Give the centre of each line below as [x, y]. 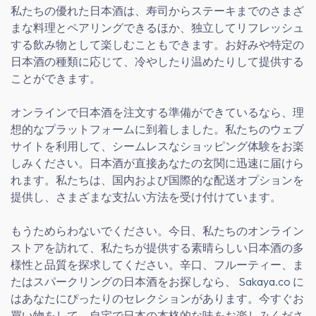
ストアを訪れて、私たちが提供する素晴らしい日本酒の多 [157, 248]
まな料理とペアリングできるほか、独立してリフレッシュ [157, 28]
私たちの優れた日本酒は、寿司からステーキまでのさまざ [157, 11]
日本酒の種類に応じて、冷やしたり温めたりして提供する [157, 61]
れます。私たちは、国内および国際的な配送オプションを [157, 180]
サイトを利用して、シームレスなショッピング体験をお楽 [157, 146]
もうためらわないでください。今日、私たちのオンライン [157, 231]
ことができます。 [56, 78]
